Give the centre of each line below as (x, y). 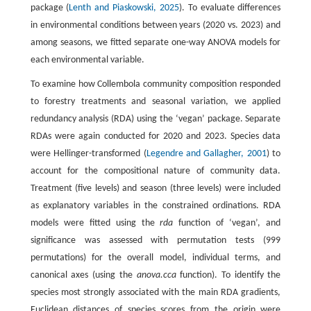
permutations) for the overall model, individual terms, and (155, 258)
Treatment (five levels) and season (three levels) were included (155, 188)
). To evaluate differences (230, 8)
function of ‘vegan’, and (227, 223)
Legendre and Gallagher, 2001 (206, 153)
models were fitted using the (95, 223)
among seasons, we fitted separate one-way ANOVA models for (155, 42)
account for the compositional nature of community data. (155, 171)
